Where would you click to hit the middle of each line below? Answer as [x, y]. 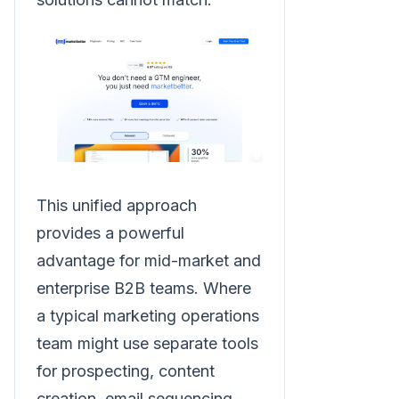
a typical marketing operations [148, 315]
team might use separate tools [147, 343]
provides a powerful [110, 232]
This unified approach [117, 205]
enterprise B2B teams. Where [144, 288]
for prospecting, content [126, 370]
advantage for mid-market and [149, 260]
